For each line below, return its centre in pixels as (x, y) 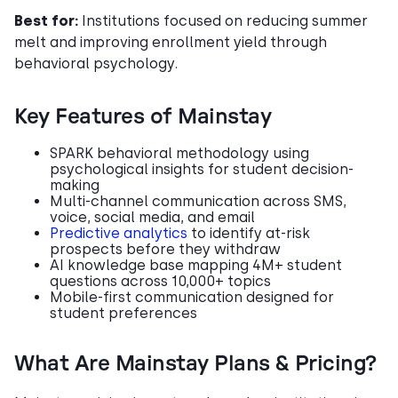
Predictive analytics (119, 233)
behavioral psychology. (96, 63)
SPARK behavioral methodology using (179, 153)
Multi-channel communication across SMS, (198, 201)
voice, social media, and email (152, 217)
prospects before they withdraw (165, 249)
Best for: (46, 20)
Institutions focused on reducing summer (223, 20)
